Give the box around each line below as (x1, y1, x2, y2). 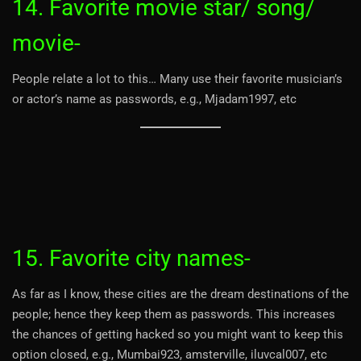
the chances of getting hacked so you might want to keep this (12, 326, 343, 342)
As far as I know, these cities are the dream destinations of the (12, 286, 349, 301)
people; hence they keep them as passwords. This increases (12, 306, 335, 322)
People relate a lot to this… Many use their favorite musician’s (12, 71, 342, 86)
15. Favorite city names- (12, 244, 251, 272)
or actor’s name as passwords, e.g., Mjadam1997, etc (12, 91, 297, 106)
